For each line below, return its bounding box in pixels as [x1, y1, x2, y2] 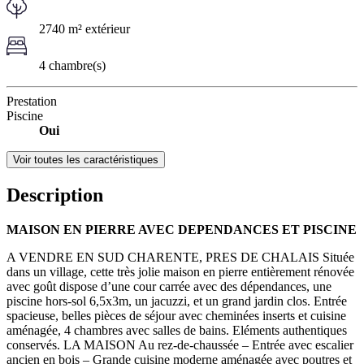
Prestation [6, 93, 57, 108]
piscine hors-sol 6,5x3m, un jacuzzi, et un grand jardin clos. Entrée [6, 293, 347, 308]
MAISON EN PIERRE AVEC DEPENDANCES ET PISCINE [6, 222, 357, 236]
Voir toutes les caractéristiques [13, 153, 158, 166]
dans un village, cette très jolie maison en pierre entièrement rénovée [6, 264, 354, 279]
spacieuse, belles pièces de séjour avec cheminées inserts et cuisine [6, 308, 346, 323]
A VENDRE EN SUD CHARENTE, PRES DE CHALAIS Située [6, 249, 354, 264]
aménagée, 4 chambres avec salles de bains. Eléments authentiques [6, 323, 347, 337]
